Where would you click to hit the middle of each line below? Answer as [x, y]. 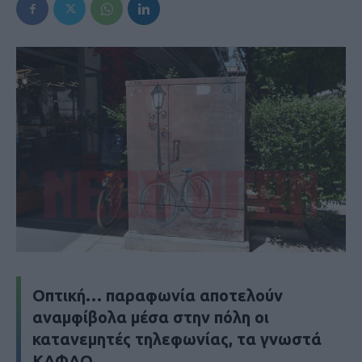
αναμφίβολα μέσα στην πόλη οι [151, 317]
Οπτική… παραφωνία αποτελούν [158, 295]
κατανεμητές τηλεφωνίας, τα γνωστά [177, 339]
